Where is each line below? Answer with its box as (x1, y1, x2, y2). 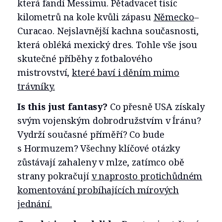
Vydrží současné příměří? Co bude (17, 128, 165, 141)
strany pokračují (17, 170, 92, 182)
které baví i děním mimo (72, 66, 179, 79)
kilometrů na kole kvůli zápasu (17, 11, 154, 23)
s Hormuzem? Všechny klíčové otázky (17, 142, 180, 155)
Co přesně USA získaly (107, 101, 205, 113)
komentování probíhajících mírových (17, 184, 179, 196)
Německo (153, 11, 194, 23)
